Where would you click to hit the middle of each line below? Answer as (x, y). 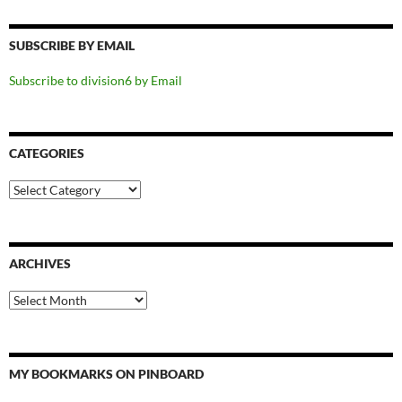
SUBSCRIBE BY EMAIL (72, 46)
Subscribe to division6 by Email (96, 81)
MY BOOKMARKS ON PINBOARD (106, 374)
